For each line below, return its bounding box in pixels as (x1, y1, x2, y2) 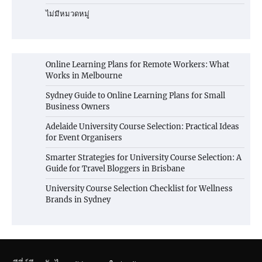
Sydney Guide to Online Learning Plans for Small (46, 91, 225, 101)
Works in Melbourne (46, 71, 122, 81)
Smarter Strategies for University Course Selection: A (46, 153, 242, 163)
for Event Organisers (46, 133, 122, 143)
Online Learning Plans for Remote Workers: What (46, 60, 229, 70)
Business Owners (46, 102, 110, 112)
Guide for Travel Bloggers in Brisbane (46, 164, 185, 174)
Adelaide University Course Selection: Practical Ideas (46, 122, 239, 132)
